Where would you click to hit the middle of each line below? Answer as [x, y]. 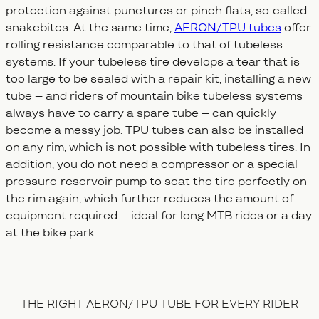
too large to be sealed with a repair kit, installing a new [158, 79]
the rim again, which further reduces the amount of [150, 199]
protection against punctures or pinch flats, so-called [156, 11]
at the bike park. [51, 233]
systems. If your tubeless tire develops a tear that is [153, 62]
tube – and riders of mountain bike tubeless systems [154, 96]
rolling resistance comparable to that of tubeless [144, 45]
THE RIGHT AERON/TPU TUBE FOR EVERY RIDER [159, 303]
